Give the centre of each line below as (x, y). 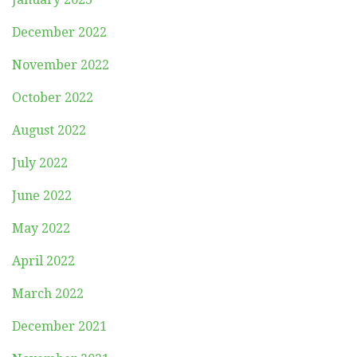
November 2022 (61, 65)
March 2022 (48, 293)
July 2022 (40, 163)
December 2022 (59, 32)
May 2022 (41, 228)
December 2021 (59, 326)
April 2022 (43, 261)
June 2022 (42, 195)
